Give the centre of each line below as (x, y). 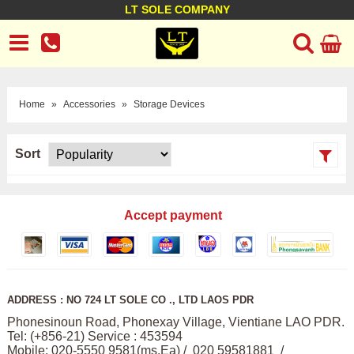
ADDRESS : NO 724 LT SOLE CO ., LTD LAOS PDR (130, 300)
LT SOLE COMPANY (177, 9)
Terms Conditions (62, 61)
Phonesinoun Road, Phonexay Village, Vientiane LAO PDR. (175, 322)
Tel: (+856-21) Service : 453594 (96, 336)
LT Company (51, 33)
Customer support (252, 33)
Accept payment (173, 215)
